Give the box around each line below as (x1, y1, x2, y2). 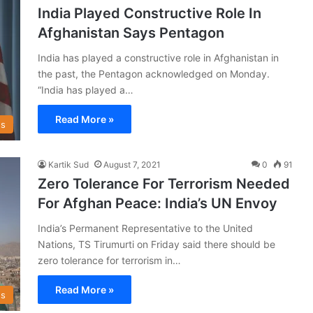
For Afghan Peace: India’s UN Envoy (38, 194, 277, 212)
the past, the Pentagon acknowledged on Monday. (38, 67, 270, 80)
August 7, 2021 (103, 159, 161, 170)
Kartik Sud (48, 159, 89, 170)
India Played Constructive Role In (38, 4, 261, 22)
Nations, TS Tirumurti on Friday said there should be (38, 238, 275, 250)
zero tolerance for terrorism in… (38, 254, 181, 266)
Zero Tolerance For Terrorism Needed (38, 175, 290, 192)
